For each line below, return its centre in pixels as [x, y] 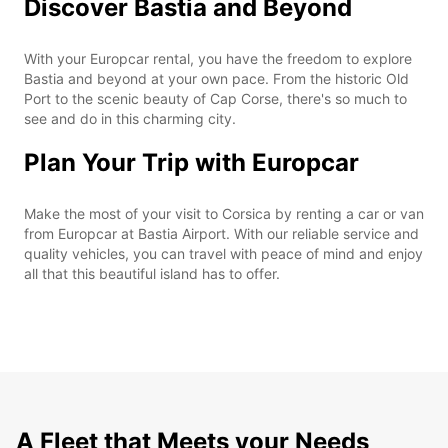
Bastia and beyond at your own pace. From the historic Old [216, 78]
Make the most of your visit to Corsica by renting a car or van [224, 213]
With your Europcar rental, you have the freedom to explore [218, 58]
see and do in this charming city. [130, 118]
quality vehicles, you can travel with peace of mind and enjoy [223, 253]
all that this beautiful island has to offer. [152, 273]
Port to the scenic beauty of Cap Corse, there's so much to [215, 98]
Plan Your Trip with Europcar [191, 162]
